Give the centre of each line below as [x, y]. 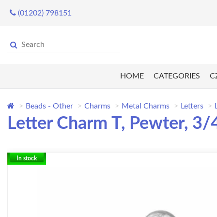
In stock [27, 159]
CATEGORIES [177, 76]
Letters [192, 106]
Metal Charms [146, 106]
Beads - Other [49, 106]
